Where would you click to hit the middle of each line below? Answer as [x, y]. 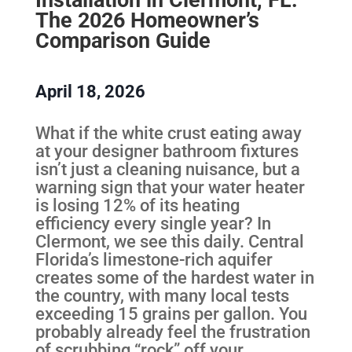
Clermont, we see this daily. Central [169, 241]
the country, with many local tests [162, 295]
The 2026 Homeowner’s [147, 20]
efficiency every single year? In [153, 223]
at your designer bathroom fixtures [167, 150]
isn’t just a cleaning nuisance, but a [167, 169]
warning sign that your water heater [170, 187]
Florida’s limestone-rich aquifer [154, 259]
